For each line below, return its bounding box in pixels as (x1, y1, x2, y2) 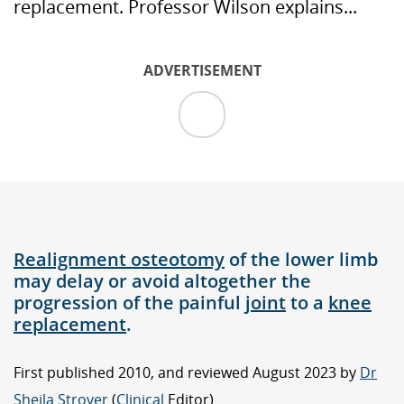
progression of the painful (14, 289, 245, 315)
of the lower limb (225, 246, 378, 271)
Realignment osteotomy (14, 246, 225, 271)
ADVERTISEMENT (142, 60, 262, 80)
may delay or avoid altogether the (14, 268, 311, 293)
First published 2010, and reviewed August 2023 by (14, 363, 360, 383)
